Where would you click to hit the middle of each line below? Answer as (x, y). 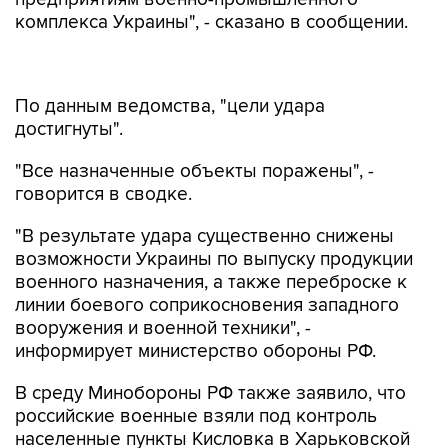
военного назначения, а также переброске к (211, 240)
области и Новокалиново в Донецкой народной (223, 420)
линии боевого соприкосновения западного (207, 263)
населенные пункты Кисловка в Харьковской (212, 397)
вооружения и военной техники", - (163, 286)
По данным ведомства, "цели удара (170, 64)
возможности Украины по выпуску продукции (214, 217)
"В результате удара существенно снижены (204, 194)
